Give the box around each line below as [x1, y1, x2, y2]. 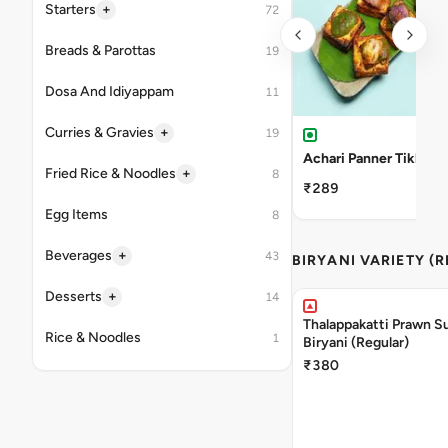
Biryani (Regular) [303, 334, 409, 351]
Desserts [45, 288, 102, 305]
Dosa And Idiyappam [45, 83, 174, 100]
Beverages [45, 247, 112, 264]
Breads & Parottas [45, 42, 156, 59]
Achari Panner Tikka [303, 150, 430, 167]
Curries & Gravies [45, 124, 154, 141]
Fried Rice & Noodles [45, 165, 176, 182]
